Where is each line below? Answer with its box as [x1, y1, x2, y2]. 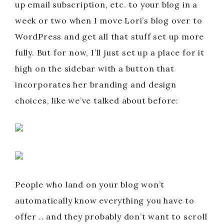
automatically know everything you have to [15, 195, 194, 205]
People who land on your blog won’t [15, 179, 165, 189]
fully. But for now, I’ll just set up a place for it [15, 47, 204, 57]
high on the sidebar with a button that [15, 63, 174, 73]
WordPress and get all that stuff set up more [15, 31, 204, 41]
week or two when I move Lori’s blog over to [15, 15, 202, 25]
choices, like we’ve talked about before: [15, 95, 178, 105]
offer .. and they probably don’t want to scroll [15, 211, 207, 221]
